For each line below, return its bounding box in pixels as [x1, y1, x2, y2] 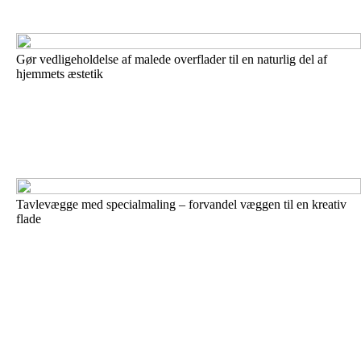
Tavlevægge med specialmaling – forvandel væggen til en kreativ [16, 197, 346, 211]
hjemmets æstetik [16, 67, 103, 81]
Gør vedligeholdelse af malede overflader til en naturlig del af [16, 52, 327, 66]
